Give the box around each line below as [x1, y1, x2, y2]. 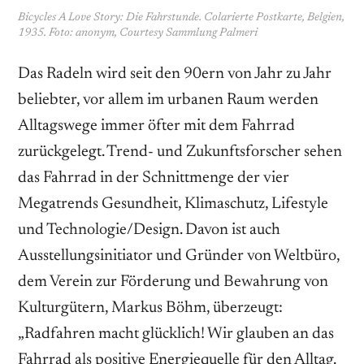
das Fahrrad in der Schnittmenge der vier [18, 170, 289, 187]
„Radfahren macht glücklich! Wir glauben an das [18, 326, 334, 343]
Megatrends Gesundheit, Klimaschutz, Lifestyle [18, 196, 328, 213]
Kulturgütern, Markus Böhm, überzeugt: [18, 300, 283, 317]
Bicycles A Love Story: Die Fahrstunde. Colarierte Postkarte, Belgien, [18, 12, 344, 24]
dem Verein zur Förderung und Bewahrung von [18, 274, 328, 291]
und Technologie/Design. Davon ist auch [18, 222, 280, 239]
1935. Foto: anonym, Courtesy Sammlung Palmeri [18, 28, 258, 40]
